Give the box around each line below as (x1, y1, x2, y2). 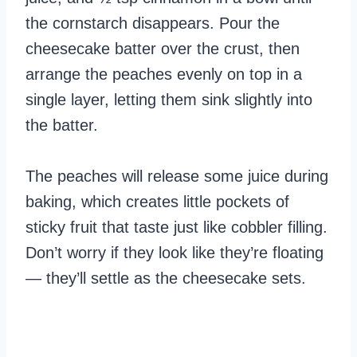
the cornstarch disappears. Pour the (25, 14, 280, 32)
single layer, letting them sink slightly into (25, 90, 312, 108)
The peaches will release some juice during (25, 167, 328, 185)
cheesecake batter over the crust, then (25, 39, 300, 57)
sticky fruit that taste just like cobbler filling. (25, 218, 328, 236)
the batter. (25, 116, 98, 134)
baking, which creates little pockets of (25, 192, 289, 210)
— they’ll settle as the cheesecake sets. (25, 269, 306, 287)
